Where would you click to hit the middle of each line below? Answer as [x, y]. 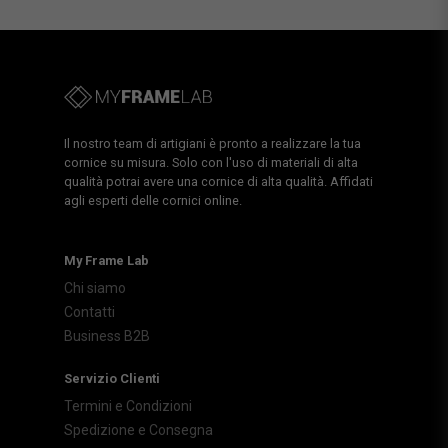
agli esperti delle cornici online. [153, 200]
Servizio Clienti [112, 378]
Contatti [89, 311]
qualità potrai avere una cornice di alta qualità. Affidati [218, 181]
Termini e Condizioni [128, 405]
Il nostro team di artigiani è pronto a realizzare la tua [212, 143]
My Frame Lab [106, 260]
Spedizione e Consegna [138, 429]
